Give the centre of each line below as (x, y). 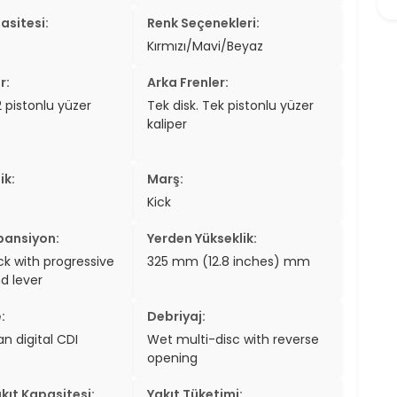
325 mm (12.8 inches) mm (229, 261)
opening (173, 358)
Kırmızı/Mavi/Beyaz (206, 46)
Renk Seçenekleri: (204, 23)
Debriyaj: (177, 316)
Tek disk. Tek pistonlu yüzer (231, 105)
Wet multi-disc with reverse (234, 339)
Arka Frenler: (188, 82)
